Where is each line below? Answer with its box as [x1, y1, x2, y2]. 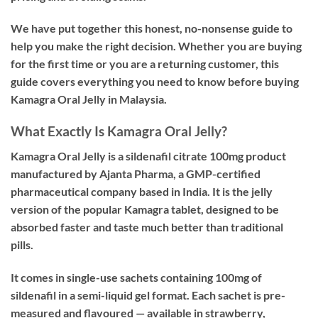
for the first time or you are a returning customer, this [11, 57, 279, 71]
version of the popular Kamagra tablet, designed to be [11, 202, 279, 216]
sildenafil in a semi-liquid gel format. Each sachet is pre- [11, 287, 285, 302]
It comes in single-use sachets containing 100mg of [11, 270, 262, 284]
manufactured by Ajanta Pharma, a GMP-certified [11, 166, 261, 180]
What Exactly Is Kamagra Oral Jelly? [11, 123, 227, 140]
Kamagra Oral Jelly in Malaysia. [11, 92, 167, 106]
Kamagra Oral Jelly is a [11, 148, 126, 163]
